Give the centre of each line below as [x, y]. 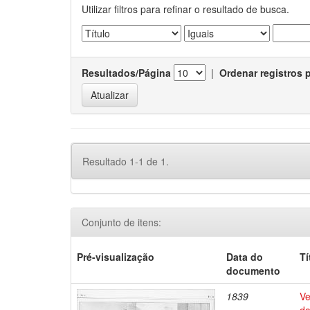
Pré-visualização [116, 257]
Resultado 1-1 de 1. [126, 161]
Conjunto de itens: [121, 222]
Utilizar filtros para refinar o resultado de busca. [185, 9]
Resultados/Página [126, 73]
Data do [245, 257]
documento [254, 271]
